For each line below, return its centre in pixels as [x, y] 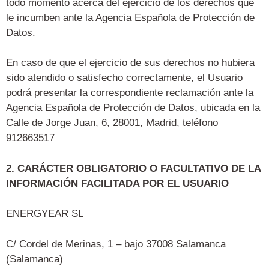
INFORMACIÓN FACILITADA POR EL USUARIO [117, 183]
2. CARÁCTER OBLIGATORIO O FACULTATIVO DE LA [133, 168]
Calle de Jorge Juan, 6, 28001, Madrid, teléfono [112, 123]
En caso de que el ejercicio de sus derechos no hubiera [130, 63]
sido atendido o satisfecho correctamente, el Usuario [124, 78]
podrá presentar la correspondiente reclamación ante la [130, 93]
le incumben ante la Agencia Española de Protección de [130, 17]
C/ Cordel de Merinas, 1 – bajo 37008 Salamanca [116, 244]
